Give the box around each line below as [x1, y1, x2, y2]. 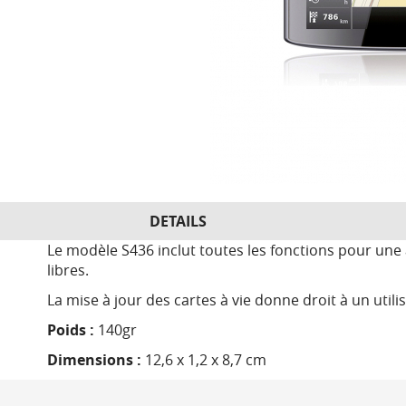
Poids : [47, 320, 98, 340]
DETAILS [150, 211, 208, 231]
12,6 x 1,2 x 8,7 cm [145, 350, 266, 370]
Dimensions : [47, 350, 145, 370]
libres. [47, 260, 89, 280]
